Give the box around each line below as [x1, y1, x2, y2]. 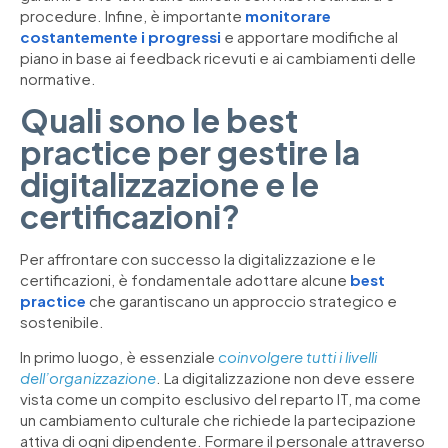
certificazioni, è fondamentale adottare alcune [20, 269, 350, 289]
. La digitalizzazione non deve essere [156, 368, 415, 388]
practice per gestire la [20, 131, 360, 172]
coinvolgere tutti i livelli [218, 347, 377, 367]
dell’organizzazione [20, 368, 156, 388]
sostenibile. [20, 311, 104, 331]
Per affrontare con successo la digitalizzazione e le [20, 248, 376, 268]
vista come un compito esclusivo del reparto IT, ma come [20, 389, 421, 409]
